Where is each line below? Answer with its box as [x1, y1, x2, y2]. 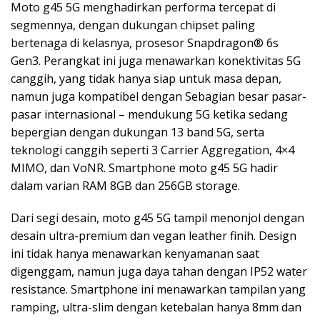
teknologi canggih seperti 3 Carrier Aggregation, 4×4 [11, 141, 294, 158]
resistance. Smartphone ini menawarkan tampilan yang [11, 281, 306, 297]
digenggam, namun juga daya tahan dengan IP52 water [11, 263, 307, 279]
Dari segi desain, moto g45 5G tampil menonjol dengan [11, 209, 304, 226]
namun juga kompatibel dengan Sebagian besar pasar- [11, 88, 306, 104]
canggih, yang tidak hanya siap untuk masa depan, [11, 70, 281, 86]
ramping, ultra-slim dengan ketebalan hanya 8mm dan [11, 299, 301, 315]
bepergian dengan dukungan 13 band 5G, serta [11, 124, 264, 140]
